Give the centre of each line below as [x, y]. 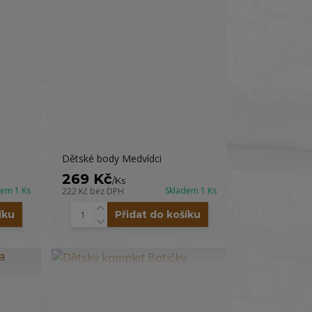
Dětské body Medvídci [112, 158]
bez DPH [107, 191]
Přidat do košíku [157, 214]
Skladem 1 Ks [190, 190]
